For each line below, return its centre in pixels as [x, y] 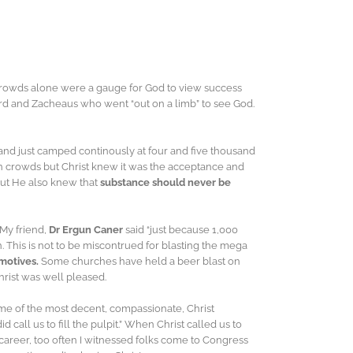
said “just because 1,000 [182, 230]
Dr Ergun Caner [87, 230]
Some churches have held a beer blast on [139, 262]
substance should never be [165, 183]
